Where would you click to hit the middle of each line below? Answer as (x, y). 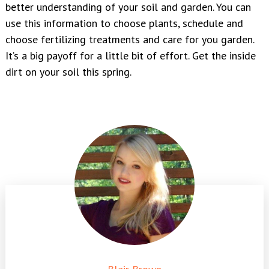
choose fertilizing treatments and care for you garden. (130, 39)
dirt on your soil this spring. (68, 71)
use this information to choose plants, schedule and (124, 23)
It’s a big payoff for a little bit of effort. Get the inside (131, 55)
